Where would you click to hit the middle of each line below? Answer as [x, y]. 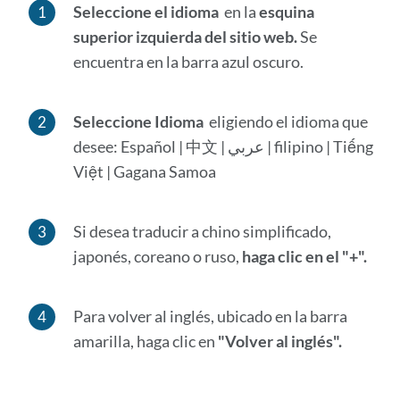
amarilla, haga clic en [145, 341]
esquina [286, 12]
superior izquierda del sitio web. [185, 37]
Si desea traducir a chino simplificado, [202, 231]
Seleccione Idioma [138, 121]
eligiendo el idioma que [285, 121]
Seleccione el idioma [146, 12]
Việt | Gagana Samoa [144, 171]
